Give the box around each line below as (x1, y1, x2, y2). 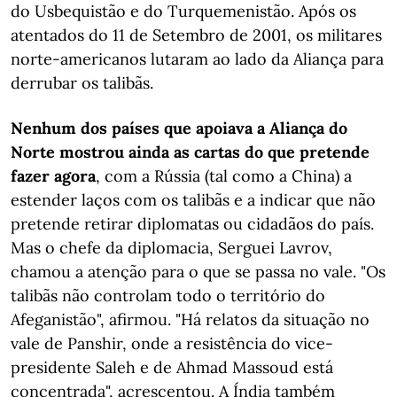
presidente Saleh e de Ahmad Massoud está (11, 357, 333, 378)
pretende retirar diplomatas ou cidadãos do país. (11, 214, 374, 234)
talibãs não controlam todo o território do (11, 285, 325, 306)
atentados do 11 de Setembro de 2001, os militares (11, 25, 382, 45)
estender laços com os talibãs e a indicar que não (11, 190, 376, 210)
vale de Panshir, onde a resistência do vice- (11, 333, 333, 354)
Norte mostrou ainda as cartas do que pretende (11, 142, 370, 162)
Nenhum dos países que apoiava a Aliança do (11, 118, 347, 138)
